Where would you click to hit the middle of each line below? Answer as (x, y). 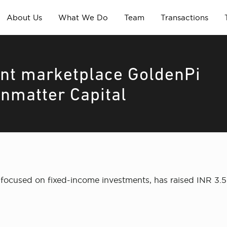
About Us (24, 17)
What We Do (83, 17)
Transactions (184, 17)
